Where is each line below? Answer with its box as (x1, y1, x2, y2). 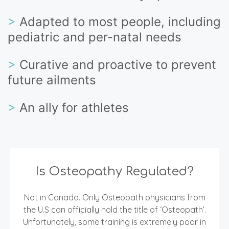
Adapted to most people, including (19, 14, 221, 29)
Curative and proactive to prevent (19, 57, 216, 72)
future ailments (8, 73, 96, 87)
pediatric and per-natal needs (8, 30, 181, 44)
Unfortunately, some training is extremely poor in (23, 217, 206, 227)
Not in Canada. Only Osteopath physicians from (24, 192, 205, 202)
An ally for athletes (19, 100, 129, 115)
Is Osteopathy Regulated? (35, 165, 194, 178)
